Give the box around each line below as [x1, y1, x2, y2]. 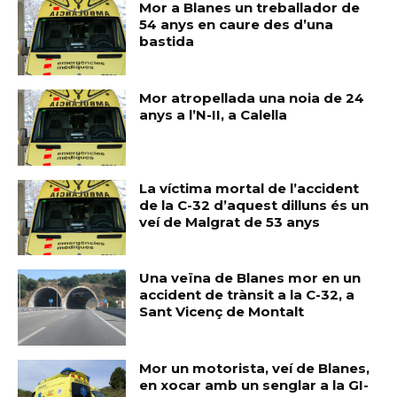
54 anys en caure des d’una [139, 16, 334, 34]
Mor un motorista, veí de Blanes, [139, 359, 370, 377]
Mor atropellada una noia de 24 [139, 89, 365, 106]
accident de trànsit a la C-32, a [139, 286, 355, 304]
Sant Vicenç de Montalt [139, 303, 305, 321]
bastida [139, 33, 195, 51]
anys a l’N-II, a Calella [139, 105, 288, 123]
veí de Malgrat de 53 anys [139, 213, 321, 230]
